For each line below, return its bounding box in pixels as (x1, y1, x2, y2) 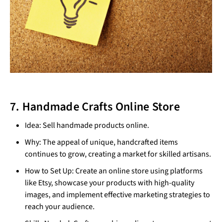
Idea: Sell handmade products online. (25, 120, 149, 131)
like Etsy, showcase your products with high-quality (25, 177, 194, 189)
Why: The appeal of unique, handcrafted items (25, 137, 178, 148)
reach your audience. (25, 201, 95, 213)
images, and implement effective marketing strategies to (25, 189, 210, 201)
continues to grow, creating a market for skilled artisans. (25, 149, 211, 160)
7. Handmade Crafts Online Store (10, 98, 180, 116)
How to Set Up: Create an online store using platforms (25, 166, 203, 177)
